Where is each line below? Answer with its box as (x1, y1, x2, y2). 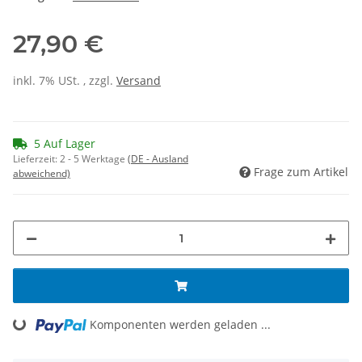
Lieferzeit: (13, 152, 60, 166)
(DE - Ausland (128, 152, 188, 166)
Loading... (11, 318, 66, 348)
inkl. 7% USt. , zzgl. (13, 73, 116, 89)
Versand (116, 73, 161, 89)
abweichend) (13, 166, 70, 181)
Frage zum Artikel (254, 164, 348, 180)
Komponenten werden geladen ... (90, 317, 271, 333)
